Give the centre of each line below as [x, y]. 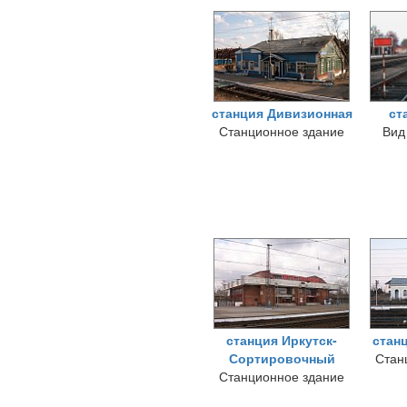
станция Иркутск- [282, 340]
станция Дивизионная [282, 113]
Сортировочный [282, 358]
